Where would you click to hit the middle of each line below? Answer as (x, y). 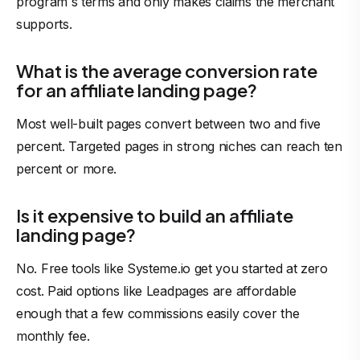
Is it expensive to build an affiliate (155, 215)
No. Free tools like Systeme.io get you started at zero (172, 268)
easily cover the (251, 313)
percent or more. (82, 169)
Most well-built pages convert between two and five (169, 124)
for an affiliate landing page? (138, 90)
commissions (165, 313)
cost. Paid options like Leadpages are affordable (156, 291)
